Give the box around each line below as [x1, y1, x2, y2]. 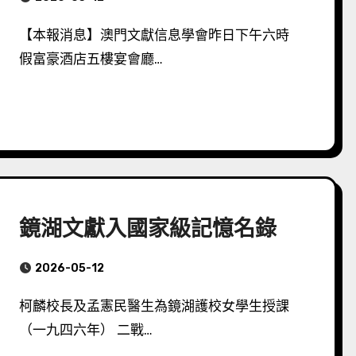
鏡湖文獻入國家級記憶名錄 [19, 215, 277, 242]
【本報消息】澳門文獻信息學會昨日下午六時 [19, 27, 47, 43]
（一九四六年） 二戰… [19, 322, 153, 338]
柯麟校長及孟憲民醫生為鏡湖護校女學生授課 [19, 298, 33, 314]
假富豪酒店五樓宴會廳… [19, 51, 164, 67]
